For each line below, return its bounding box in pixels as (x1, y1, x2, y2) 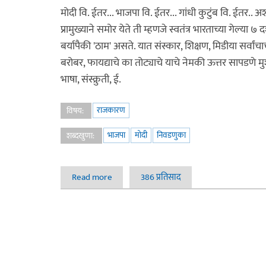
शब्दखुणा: (66, 129, 96, 142)
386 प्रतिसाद (140, 170, 181, 185)
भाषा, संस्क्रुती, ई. (61, 71, 121, 88)
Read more (71, 170, 112, 185)
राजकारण (97, 103, 125, 117)
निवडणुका (157, 128, 186, 142)
